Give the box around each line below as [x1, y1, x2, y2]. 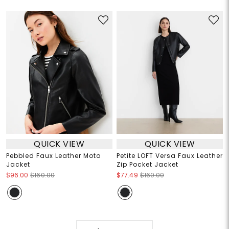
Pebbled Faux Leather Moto [6, 151, 101, 161]
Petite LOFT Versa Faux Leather [117, 151, 223, 161]
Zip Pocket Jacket [117, 160, 178, 169]
